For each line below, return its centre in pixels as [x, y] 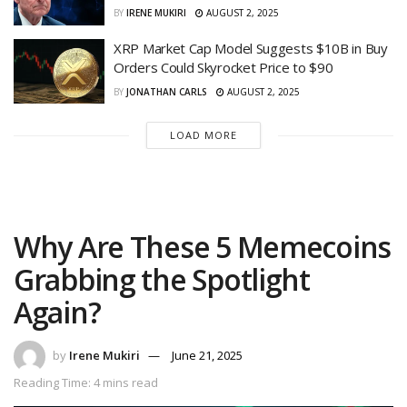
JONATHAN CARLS [167, 91]
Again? [57, 313]
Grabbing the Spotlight [162, 280]
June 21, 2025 [207, 356]
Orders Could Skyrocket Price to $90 [223, 67]
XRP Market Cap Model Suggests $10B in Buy [251, 48]
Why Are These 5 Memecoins [202, 247]
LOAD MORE [203, 135]
